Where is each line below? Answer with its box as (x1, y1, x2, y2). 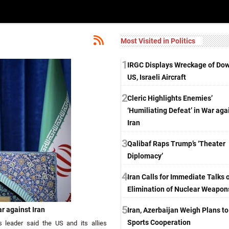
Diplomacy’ (127, 152, 163, 161)
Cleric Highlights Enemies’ (127, 94, 213, 103)
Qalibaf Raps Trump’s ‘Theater (127, 140, 225, 148)
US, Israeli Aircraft (127, 73, 186, 82)
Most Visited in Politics (121, 37, 195, 45)
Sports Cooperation (127, 218, 191, 227)
